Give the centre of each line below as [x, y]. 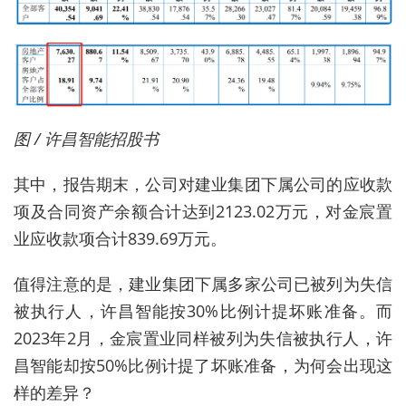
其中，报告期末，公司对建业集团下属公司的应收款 [203, 184]
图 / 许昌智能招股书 [86, 139]
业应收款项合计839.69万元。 [120, 239]
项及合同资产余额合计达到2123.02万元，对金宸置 [203, 212]
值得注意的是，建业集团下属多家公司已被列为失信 [203, 284]
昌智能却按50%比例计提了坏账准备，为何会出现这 [203, 366]
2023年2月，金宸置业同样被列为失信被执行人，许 [203, 338]
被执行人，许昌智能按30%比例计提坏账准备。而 [203, 311]
